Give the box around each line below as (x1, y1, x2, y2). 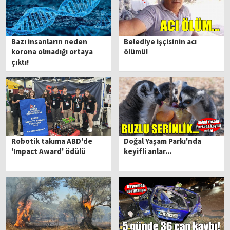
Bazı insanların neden (11, 36, 88, 47)
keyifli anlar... (124, 146, 172, 156)
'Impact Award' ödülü (11, 146, 86, 156)
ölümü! (124, 47, 148, 57)
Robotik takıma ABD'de (11, 136, 93, 146)
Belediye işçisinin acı (124, 36, 197, 47)
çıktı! (11, 57, 29, 67)
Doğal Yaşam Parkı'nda (124, 136, 202, 146)
